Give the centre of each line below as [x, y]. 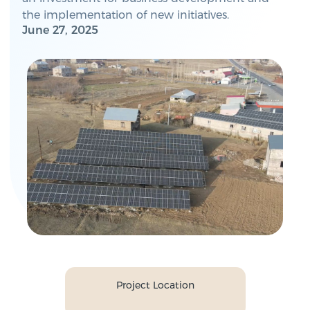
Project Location [155, 285]
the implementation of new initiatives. [126, 15]
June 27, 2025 [60, 30]
